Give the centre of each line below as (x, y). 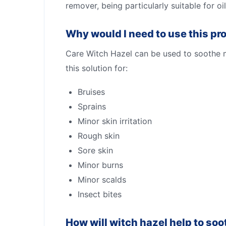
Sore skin (95, 150)
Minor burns (100, 165)
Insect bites (100, 194)
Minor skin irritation (115, 121)
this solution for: (97, 68)
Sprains (92, 106)
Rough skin (99, 135)
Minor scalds (102, 179)
